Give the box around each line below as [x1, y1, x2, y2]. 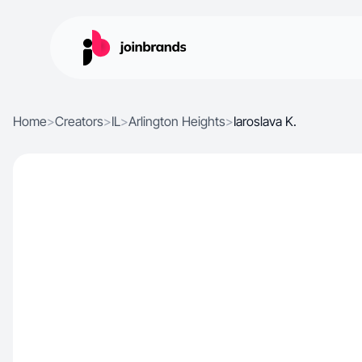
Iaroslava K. [234, 113, 297, 129]
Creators [55, 113, 103, 129]
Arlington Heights [128, 113, 225, 129]
